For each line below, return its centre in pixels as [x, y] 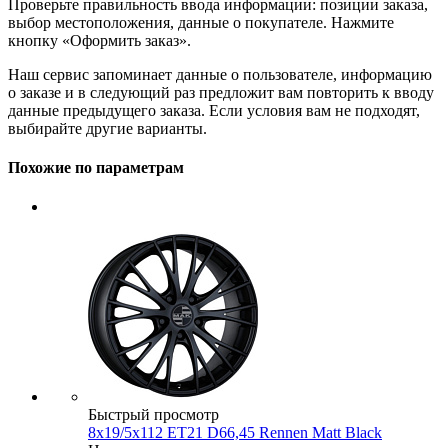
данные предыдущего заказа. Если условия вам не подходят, [214, 110]
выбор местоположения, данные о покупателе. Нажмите [201, 22]
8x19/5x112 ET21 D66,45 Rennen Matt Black [235, 433]
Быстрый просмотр [153, 415]
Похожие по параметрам [96, 168]
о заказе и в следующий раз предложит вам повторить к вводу [221, 92]
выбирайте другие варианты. [107, 128]
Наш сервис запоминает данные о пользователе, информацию [220, 74]
